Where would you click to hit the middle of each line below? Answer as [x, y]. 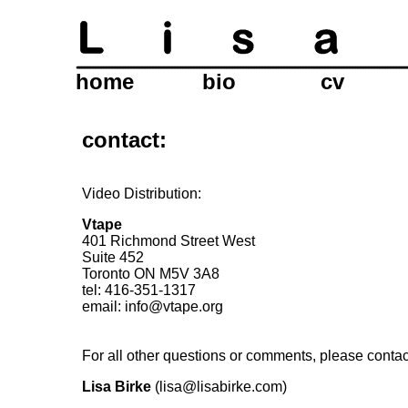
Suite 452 [113, 257]
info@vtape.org [174, 306]
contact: [124, 140]
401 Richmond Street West [168, 241]
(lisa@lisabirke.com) [219, 387]
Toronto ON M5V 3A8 [151, 274]
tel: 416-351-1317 [139, 290]
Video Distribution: [142, 194]
